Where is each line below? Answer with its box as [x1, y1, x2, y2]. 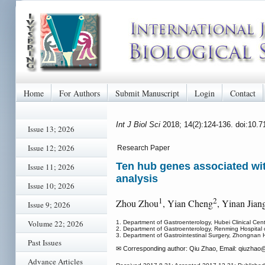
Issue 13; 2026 [28, 124, 75, 134]
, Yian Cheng [163, 197, 213, 210]
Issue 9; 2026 [28, 199, 70, 210]
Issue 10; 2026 [28, 180, 75, 191]
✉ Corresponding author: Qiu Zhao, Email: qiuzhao [116, 245, 261, 253]
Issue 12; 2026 [28, 143, 75, 153]
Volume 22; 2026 [28, 218, 83, 229]
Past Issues [28, 237, 62, 248]
